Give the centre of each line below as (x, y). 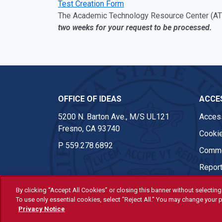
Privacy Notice (42, 209)
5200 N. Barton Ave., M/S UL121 (114, 117)
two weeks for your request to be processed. (136, 28)
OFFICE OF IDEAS (90, 99)
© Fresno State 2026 (94, 207)
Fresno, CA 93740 (89, 129)
